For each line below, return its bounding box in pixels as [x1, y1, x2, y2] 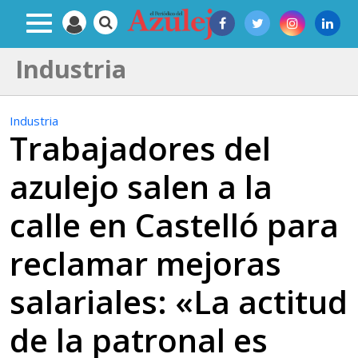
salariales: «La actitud [10, 280, 348, 324]
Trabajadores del [10, 126, 271, 170]
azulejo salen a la [10, 165, 272, 209]
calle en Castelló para [10, 203, 339, 247]
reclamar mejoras [10, 241, 281, 285]
